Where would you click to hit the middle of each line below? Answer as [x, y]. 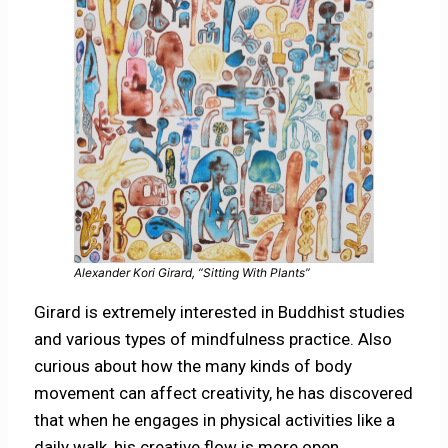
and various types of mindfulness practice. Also [213, 339]
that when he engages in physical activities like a [215, 420]
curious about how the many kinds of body [193, 366]
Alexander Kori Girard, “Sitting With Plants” [192, 273]
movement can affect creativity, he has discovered [224, 393]
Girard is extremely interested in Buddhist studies [220, 312]
